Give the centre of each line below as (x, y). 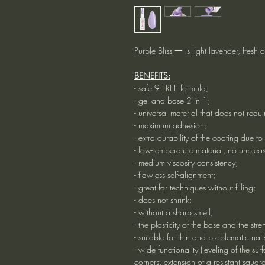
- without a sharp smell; (174, 212)
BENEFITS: (152, 75)
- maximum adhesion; (170, 125)
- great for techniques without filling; (195, 187)
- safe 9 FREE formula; (171, 88)
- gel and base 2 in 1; (172, 100)
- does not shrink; (163, 199)
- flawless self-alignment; (175, 174)
